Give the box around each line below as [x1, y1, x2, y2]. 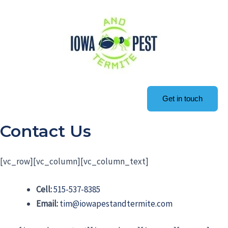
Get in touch [162, 94, 203, 103]
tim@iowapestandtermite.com [60, 197, 173, 209]
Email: [36, 197, 58, 209]
